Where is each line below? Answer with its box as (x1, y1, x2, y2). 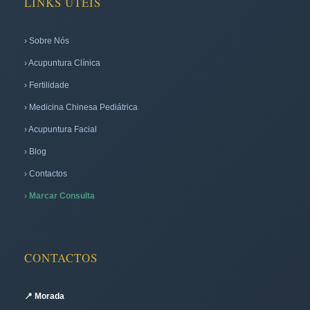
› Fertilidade (24, 80, 69, 90)
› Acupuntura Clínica (24, 57, 100, 68)
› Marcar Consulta (24, 190, 95, 201)
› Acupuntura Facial (24, 124, 97, 134)
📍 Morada (24, 291, 64, 300)
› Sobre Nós (24, 35, 69, 46)
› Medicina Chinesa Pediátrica (24, 102, 138, 112)
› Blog (24, 146, 46, 156)
